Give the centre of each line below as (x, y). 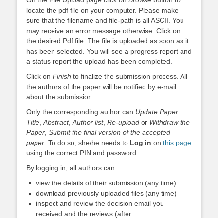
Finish (62, 76)
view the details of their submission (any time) (106, 183)
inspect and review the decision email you (100, 203)
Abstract (56, 122)
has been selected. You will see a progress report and (109, 51)
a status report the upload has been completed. (99, 61)
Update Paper (157, 112)
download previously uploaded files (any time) (106, 193)
